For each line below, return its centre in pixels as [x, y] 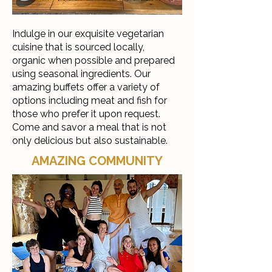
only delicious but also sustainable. [90, 141]
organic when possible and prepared [93, 60]
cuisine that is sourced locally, [80, 47]
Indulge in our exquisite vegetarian [88, 34]
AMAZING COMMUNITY [97, 161]
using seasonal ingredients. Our [81, 74]
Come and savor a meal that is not [89, 127]
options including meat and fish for [90, 100]
